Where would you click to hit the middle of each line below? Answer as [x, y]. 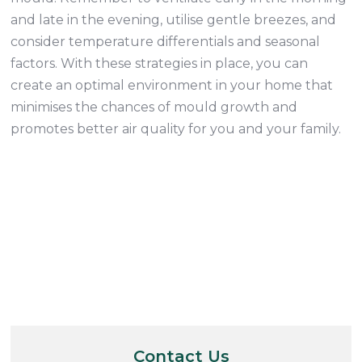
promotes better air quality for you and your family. [176, 129]
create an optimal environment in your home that [172, 85]
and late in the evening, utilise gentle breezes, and [174, 20]
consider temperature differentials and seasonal [166, 42]
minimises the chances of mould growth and [154, 107]
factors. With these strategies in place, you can [160, 63]
